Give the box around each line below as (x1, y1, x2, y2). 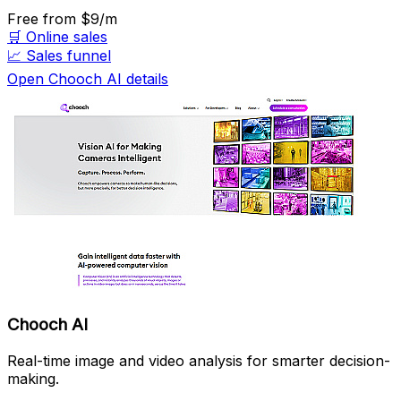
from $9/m (43, 10, 117, 29)
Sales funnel (26, 47, 111, 65)
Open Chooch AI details (7, 70, 168, 89)
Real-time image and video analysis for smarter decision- (7, 351, 390, 370)
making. (7, 369, 59, 388)
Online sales (26, 28, 107, 47)
